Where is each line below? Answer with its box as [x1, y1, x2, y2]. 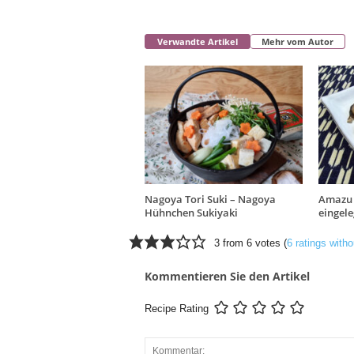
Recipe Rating [144, 303, 209, 315]
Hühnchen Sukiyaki [144, 205, 238, 220]
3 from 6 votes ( [214, 237, 288, 250]
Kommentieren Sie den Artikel [144, 269, 310, 284]
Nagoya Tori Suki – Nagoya [144, 192, 276, 207]
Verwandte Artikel [156, 36, 238, 48]
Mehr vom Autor [261, 36, 333, 48]
